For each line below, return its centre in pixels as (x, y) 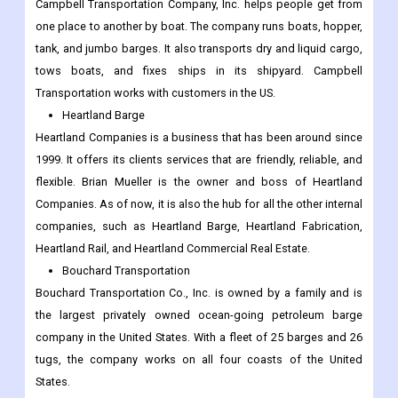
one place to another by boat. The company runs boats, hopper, (199, 27)
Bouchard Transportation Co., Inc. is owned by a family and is (199, 293)
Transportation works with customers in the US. (158, 93)
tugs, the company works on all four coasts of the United (199, 360)
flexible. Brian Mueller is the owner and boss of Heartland (199, 182)
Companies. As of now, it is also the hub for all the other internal (199, 204)
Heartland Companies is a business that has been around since (199, 138)
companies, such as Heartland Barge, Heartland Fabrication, (199, 227)
